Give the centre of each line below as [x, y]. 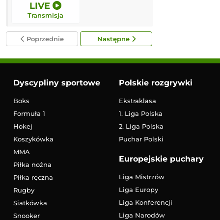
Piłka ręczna [33, 177]
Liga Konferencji [145, 202]
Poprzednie [44, 39]
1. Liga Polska [140, 113]
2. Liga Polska [141, 126]
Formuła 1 [29, 113]
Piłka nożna [32, 164]
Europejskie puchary [161, 159]
